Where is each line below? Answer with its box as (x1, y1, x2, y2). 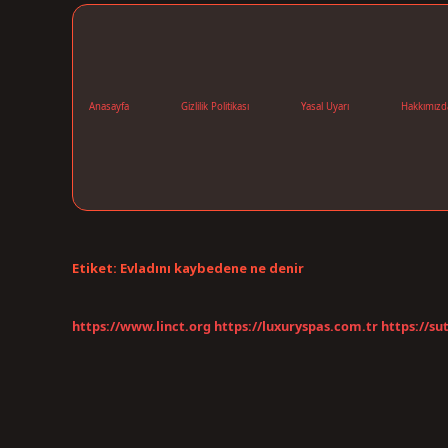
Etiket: (72, 258, 120, 277)
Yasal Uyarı (301, 100, 349, 114)
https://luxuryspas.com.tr (214, 317, 378, 336)
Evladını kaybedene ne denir (120, 258, 304, 277)
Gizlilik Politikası (181, 100, 249, 114)
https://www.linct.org (72, 317, 211, 336)
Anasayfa (89, 100, 129, 114)
